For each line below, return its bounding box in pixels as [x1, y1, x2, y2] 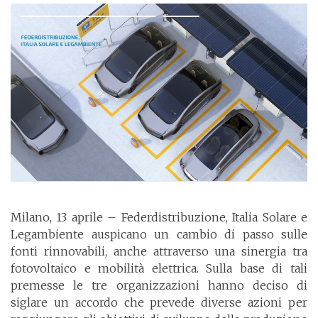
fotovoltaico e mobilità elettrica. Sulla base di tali [11, 261, 307, 276]
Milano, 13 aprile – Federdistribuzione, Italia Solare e [11, 210, 307, 225]
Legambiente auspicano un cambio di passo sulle [11, 227, 307, 242]
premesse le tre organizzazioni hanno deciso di [11, 278, 307, 293]
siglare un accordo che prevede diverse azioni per [11, 295, 307, 310]
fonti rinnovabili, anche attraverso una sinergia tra [11, 244, 307, 259]
